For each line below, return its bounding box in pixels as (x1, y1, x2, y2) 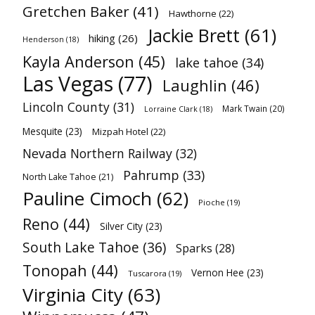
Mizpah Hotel (92, 125, 148, 138)
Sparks (176, 240, 212, 256)
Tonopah (22, 260, 87, 281)
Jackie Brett (148, 23, 240, 47)
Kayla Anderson (22, 51, 134, 72)
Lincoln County (22, 98, 110, 115)
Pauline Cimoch (22, 186, 152, 211)
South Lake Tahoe (22, 238, 139, 257)
